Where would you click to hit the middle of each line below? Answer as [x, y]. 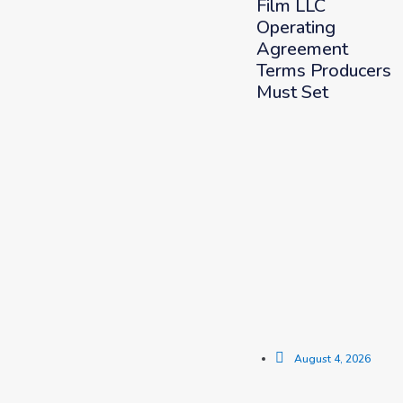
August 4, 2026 [332, 359]
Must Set [292, 92]
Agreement [302, 49]
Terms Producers [323, 71]
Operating [296, 27]
